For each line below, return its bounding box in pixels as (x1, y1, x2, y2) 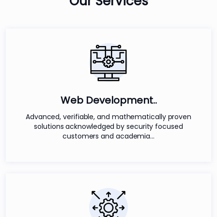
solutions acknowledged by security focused (34, 121, 183, 131)
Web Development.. (60, 93, 157, 107)
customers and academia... (62, 131, 155, 141)
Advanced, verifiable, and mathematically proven (25, 111, 192, 122)
